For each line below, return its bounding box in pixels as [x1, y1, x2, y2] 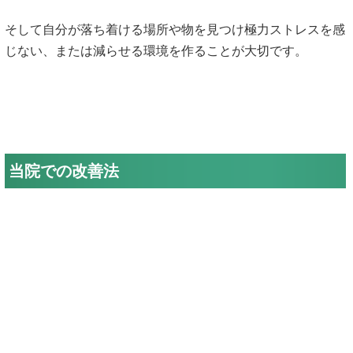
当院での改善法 [9, 162, 119, 180]
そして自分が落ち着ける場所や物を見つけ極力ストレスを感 [5, 22, 345, 36]
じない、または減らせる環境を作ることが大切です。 [5, 43, 307, 58]
